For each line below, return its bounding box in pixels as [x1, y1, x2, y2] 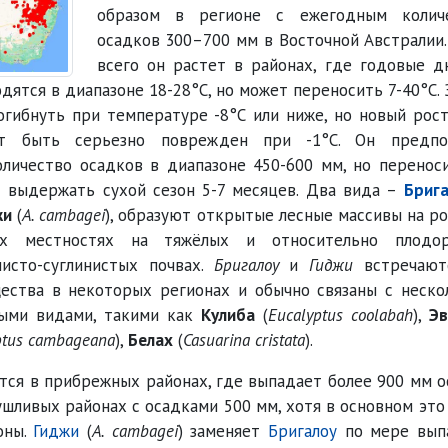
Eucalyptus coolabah [268, 304, 413, 326]
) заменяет [177, 420, 269, 442]
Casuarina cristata [183, 329, 305, 351]
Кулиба [201, 304, 255, 326]
